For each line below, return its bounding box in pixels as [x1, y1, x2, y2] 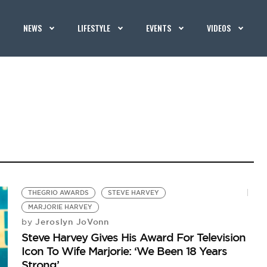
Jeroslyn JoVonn [32, 216, 109, 227]
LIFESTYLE [77, 21, 111, 34]
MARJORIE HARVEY [28, 203, 93, 211]
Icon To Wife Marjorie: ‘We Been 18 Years [21, 244, 228, 258]
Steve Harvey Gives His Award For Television [21, 230, 246, 244]
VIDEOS [207, 21, 231, 34]
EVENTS [146, 21, 172, 34]
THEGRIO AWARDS [28, 189, 89, 197]
